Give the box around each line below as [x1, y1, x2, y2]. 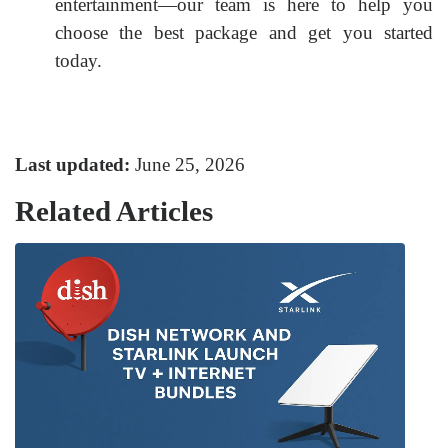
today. [55, 49, 102, 71]
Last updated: [15, 153, 130, 175]
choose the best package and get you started [55, 21, 433, 43]
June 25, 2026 [130, 153, 245, 175]
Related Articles [15, 194, 213, 227]
